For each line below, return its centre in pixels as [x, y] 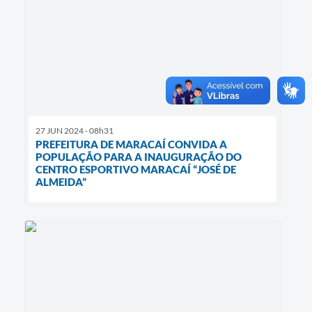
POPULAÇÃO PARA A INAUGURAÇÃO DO [139, 157]
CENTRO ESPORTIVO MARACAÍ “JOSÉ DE [136, 170]
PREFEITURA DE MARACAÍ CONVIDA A [131, 145]
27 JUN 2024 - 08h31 [75, 131]
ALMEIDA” [61, 182]
